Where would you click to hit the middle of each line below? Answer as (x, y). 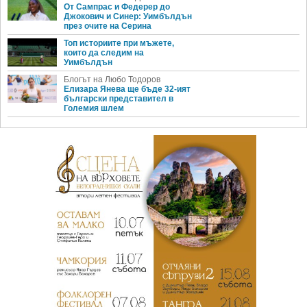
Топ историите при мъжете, (119, 44)
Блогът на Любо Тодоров (112, 80)
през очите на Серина (108, 26)
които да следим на (104, 53)
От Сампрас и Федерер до (117, 7)
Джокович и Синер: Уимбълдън (128, 17)
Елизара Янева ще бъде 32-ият (127, 89)
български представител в (119, 99)
